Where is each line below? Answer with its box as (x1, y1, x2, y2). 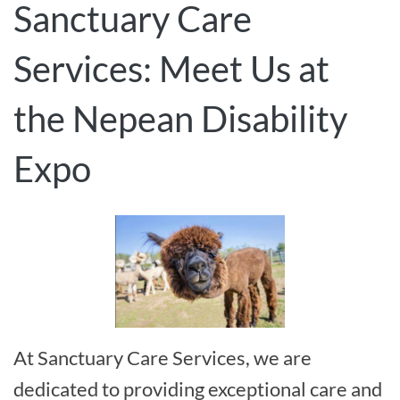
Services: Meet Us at (13, 47, 329, 91)
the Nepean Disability (13, 97, 347, 141)
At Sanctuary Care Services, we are (13, 345, 312, 370)
